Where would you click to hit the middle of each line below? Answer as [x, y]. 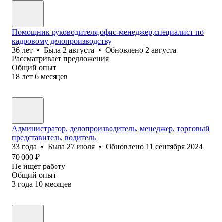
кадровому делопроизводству [62, 41]
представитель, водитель [54, 137]
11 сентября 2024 [174, 146]
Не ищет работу [39, 166]
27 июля [81, 146]
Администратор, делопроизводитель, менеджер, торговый [111, 128]
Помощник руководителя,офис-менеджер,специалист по [108, 32]
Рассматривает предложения [60, 58]
